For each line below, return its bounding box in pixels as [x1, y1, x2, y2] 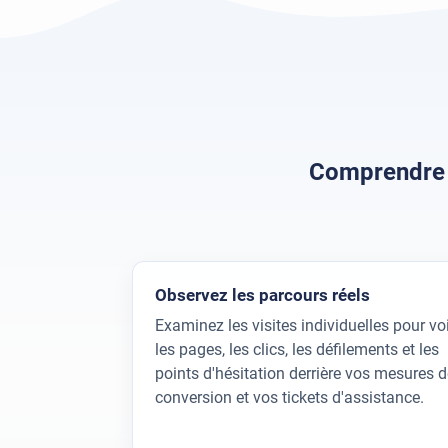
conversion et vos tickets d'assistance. [154, 388, 424, 408]
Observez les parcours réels [154, 284, 370, 305]
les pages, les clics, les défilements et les [154, 340, 439, 360]
